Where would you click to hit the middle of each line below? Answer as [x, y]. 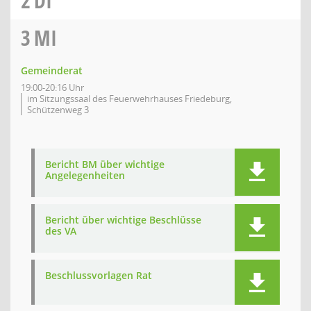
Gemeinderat [52, 70]
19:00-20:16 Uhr [52, 87]
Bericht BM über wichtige [105, 164]
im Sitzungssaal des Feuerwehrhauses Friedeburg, [129, 99]
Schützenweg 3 [58, 110]
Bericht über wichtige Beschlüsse [123, 220]
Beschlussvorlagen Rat [99, 275]
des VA [61, 231]
